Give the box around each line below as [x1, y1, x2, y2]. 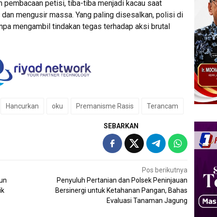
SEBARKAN [104, 122, 139, 130]
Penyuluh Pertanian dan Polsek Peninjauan [57, 176, 188, 185]
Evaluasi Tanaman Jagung [107, 197, 188, 205]
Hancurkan [6, 102, 39, 110]
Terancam [147, 102, 178, 110]
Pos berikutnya [142, 166, 188, 174]
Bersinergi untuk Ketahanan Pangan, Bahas [55, 186, 188, 195]
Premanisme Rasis [76, 102, 134, 110]
